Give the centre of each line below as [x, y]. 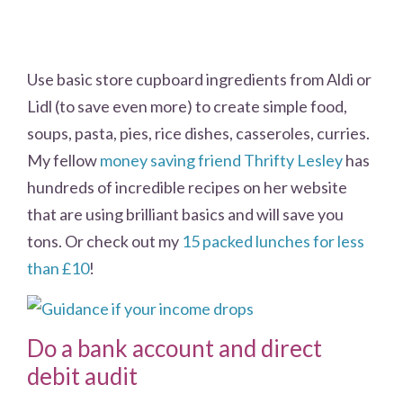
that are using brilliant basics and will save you [185, 215]
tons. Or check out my [104, 242]
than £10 [58, 269]
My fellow [63, 161]
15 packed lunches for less [273, 242]
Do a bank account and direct [175, 349]
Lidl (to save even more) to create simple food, [187, 107]
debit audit [82, 376]
